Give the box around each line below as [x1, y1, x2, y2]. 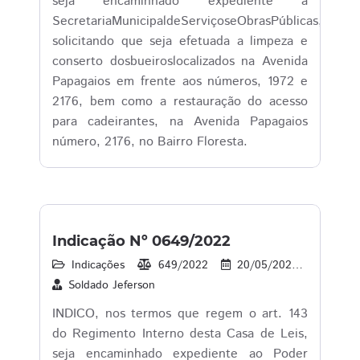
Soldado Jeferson [68, 277, 155, 293]
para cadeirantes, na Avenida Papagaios [52, 112, 308, 131]
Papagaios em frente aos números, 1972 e [52, 72, 308, 91]
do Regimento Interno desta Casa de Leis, [52, 325, 308, 343]
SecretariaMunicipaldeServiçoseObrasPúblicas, [52, 12, 322, 31]
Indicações [72, 257, 125, 273]
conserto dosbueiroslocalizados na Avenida [52, 52, 308, 71]
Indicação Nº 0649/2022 [52, 232, 231, 250]
